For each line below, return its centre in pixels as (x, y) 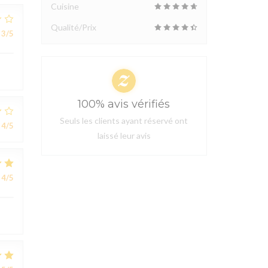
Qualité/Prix (73, 27)
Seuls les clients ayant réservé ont (124, 121)
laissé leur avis (124, 135)
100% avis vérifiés (124, 104)
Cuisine (65, 6)
